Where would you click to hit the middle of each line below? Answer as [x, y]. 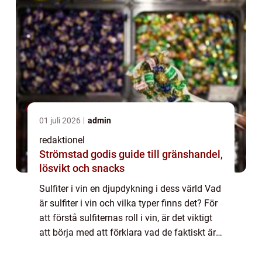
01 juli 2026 [61, 120]
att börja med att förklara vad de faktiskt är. [128, 232]
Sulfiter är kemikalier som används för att [124, 247]
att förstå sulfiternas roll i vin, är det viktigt [126, 218]
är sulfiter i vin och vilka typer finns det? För [128, 203]
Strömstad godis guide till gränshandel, [79, 154]
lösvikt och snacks [82, 168]
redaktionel [62, 140]
